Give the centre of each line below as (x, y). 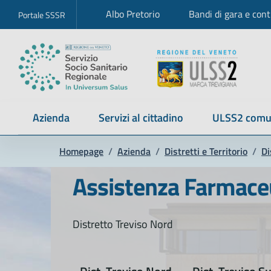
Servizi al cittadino (141, 118)
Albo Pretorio (133, 14)
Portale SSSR (42, 15)
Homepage (81, 151)
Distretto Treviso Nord (123, 224)
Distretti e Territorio (206, 151)
